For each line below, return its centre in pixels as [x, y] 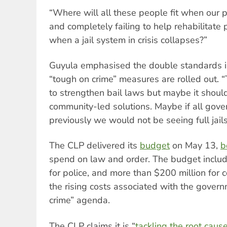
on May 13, [195, 146]
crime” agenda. [81, 200]
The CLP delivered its [94, 146]
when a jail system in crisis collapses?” [128, 40]
